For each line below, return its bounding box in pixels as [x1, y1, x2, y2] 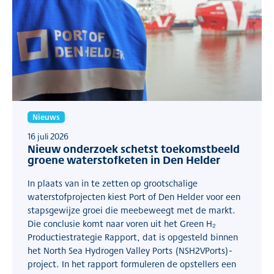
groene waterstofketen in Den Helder [28, 152, 220, 168]
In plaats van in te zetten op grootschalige [28, 177, 198, 190]
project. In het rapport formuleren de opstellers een [28, 257, 236, 270]
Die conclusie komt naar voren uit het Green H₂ [28, 217, 216, 230]
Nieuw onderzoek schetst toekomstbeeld [28, 141, 240, 157]
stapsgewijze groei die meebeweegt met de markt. [28, 204, 235, 217]
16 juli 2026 [28, 130, 68, 143]
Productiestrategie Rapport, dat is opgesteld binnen [28, 231, 238, 243]
